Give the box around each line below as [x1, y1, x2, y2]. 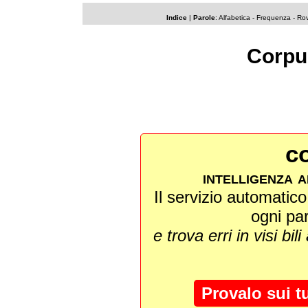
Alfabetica [219, 14, 250, 21]
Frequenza [256, 14, 291, 21]
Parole [193, 14, 215, 21]
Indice [166, 14, 187, 21]
